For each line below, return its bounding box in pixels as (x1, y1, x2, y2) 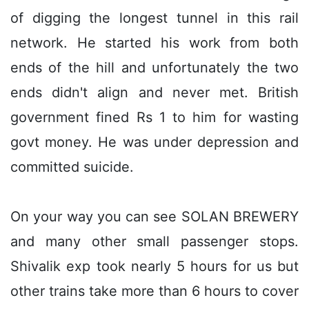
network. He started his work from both (10, 34, 299, 51)
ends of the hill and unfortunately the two (10, 59, 299, 76)
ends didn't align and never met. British (10, 83, 299, 101)
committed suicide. (10, 158, 134, 175)
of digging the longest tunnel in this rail (10, 9, 299, 26)
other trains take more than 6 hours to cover (10, 282, 299, 299)
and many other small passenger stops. (10, 232, 299, 250)
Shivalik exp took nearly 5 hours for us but (10, 257, 299, 275)
